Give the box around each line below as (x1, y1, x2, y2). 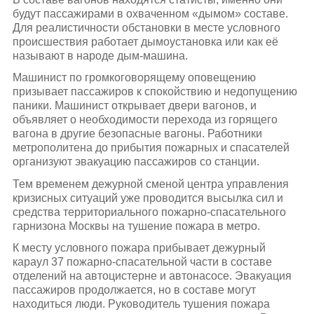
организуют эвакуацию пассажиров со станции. (12, 156, 259, 168)
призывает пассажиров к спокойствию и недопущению (12, 86, 297, 98)
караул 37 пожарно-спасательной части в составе (12, 255, 272, 268)
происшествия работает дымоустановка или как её (12, 36, 278, 48)
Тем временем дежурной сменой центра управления (12, 177, 289, 190)
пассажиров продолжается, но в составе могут (12, 283, 256, 296)
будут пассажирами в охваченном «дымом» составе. (12, 8, 288, 20)
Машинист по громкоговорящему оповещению (12, 71, 256, 84)
